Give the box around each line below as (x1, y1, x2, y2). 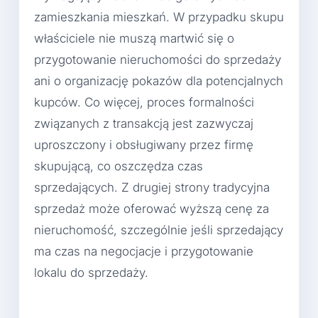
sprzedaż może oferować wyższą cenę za (34, 202, 269, 216)
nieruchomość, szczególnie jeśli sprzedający (34, 223, 283, 238)
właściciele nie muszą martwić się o (34, 31, 234, 46)
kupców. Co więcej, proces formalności (34, 95, 254, 110)
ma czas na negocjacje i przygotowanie (34, 244, 253, 259)
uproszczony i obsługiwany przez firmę (34, 138, 253, 153)
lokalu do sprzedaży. (34, 265, 148, 280)
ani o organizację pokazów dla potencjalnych (34, 74, 283, 89)
